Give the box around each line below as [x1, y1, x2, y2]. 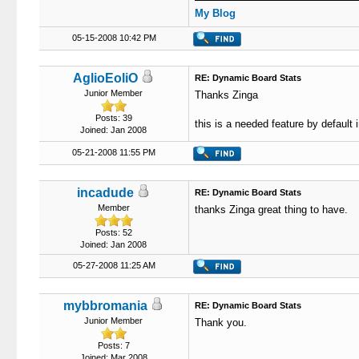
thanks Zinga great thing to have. [194, 204, 348, 216]
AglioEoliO [73, 71, 138, 85]
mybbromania [63, 299, 147, 313]
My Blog [194, 6, 236, 19]
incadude [77, 186, 134, 200]
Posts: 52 [95, 228, 132, 237]
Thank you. [194, 317, 247, 329]
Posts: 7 [97, 341, 130, 350]
